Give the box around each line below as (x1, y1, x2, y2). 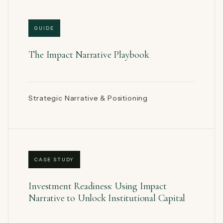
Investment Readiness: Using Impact (28, 180, 167, 192)
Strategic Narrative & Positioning (28, 93, 148, 103)
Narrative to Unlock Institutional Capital (28, 192, 186, 204)
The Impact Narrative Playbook (28, 48, 149, 61)
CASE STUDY (34, 156, 75, 162)
